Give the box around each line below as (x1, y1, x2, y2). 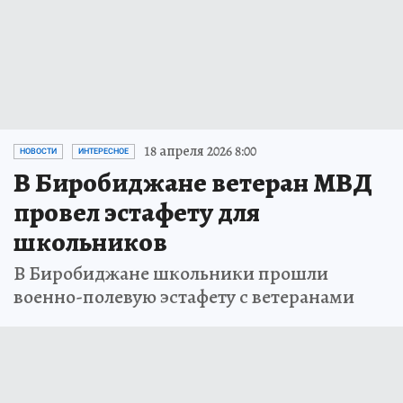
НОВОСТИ (20, 147, 57, 156)
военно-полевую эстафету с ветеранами (13, 283, 354, 310)
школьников (13, 224, 167, 260)
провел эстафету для (13, 194, 260, 230)
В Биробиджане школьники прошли (13, 260, 328, 287)
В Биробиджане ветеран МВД (13, 165, 372, 201)
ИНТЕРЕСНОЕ (78, 147, 129, 156)
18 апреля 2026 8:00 (144, 141, 256, 161)
